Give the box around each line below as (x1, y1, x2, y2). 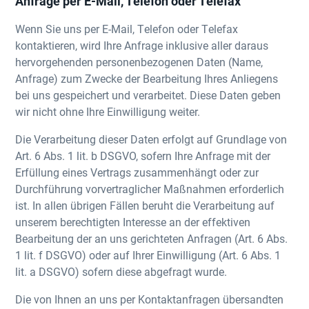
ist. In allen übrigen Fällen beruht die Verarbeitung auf (15, 198, 275, 212)
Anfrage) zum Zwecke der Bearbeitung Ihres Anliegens (15, 71, 279, 86)
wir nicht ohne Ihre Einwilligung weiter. (15, 104, 201, 119)
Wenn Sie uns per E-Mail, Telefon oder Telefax (15, 21, 239, 36)
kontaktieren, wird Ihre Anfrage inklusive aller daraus (15, 38, 269, 52)
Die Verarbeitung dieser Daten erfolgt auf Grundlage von (15, 132, 288, 146)
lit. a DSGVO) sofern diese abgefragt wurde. (15, 264, 228, 279)
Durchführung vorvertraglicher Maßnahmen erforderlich (15, 181, 285, 196)
